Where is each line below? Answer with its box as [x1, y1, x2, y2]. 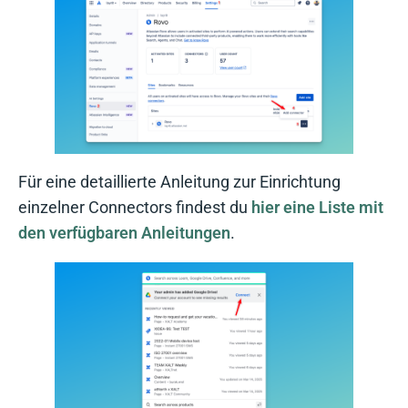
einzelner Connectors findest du [18, 198, 251, 218]
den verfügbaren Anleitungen [18, 223, 230, 243]
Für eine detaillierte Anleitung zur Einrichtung [18, 172, 341, 192]
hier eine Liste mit [251, 198, 383, 218]
